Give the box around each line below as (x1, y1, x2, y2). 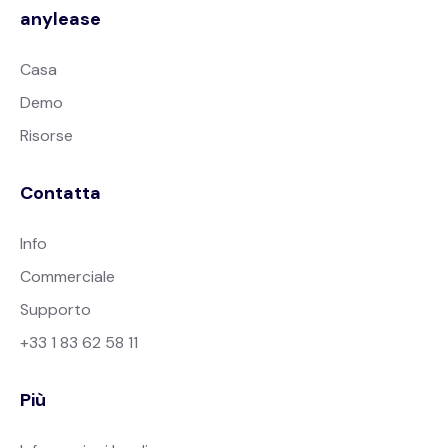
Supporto (20, 299, 91, 320)
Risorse (20, 125, 73, 146)
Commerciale (20, 266, 115, 287)
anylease (20, 7, 101, 31)
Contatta (20, 181, 101, 205)
